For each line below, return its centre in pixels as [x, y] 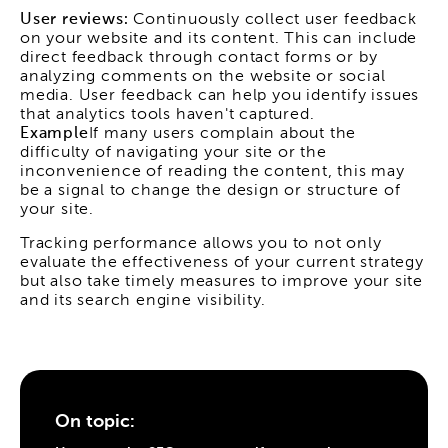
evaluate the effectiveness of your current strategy [222, 262]
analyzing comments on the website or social [203, 77]
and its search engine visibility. [143, 300]
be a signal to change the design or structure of [210, 191]
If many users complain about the [222, 134]
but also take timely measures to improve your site [221, 281]
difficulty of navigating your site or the [173, 153]
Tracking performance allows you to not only [201, 243]
